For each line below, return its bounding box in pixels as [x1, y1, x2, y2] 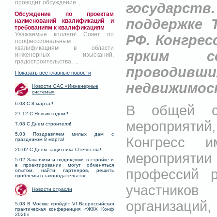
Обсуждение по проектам [15, 11, 114, 18]
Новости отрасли [32, 186, 72, 192]
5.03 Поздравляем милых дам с [15, 131, 114, 137]
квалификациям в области [15, 45, 114, 52]
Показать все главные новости [15, 70, 91, 76]
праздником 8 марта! [15, 137, 64, 142]
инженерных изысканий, [15, 51, 114, 59]
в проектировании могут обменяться [15, 162, 114, 168]
